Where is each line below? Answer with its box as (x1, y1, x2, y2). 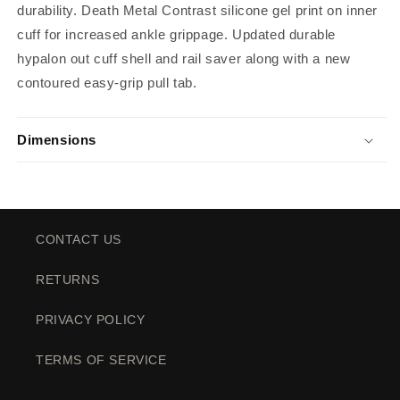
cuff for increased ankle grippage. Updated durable (17, 27, 337, 42)
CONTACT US (36, 232, 121, 246)
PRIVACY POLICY (36, 312, 146, 327)
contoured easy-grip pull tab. (17, 75, 197, 90)
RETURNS (36, 272, 100, 287)
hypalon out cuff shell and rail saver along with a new (17, 51, 351, 66)
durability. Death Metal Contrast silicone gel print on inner (17, 3, 379, 18)
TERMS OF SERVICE (36, 353, 167, 367)
